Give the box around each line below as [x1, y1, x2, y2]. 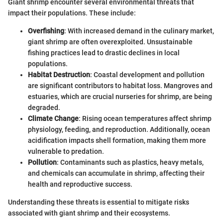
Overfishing [28, 26, 64, 35]
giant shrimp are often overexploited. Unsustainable [28, 37, 193, 46]
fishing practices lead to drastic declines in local [28, 48, 180, 57]
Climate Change [28, 114, 79, 122]
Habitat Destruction [28, 70, 90, 79]
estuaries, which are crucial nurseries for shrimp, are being [28, 92, 212, 101]
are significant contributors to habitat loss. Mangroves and [28, 81, 213, 90]
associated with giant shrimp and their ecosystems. [8, 209, 170, 217]
